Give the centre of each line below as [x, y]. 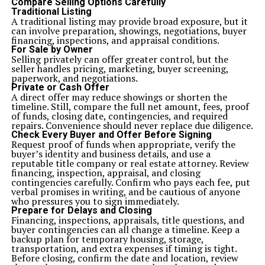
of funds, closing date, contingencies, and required [119, 116]
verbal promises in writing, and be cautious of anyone [125, 192]
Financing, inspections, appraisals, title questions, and [127, 220]
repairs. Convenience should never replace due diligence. [132, 125]
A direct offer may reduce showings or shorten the [119, 97]
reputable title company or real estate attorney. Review [130, 163]
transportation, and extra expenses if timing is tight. [124, 248]
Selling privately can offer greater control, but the [119, 59]
